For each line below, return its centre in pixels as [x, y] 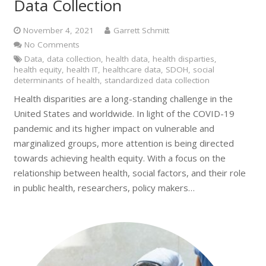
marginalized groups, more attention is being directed [123, 143]
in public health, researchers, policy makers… [104, 188]
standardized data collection [157, 80]
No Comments [52, 44]
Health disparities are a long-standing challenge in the [123, 99]
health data [127, 58]
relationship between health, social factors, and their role [129, 173]
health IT [82, 69]
